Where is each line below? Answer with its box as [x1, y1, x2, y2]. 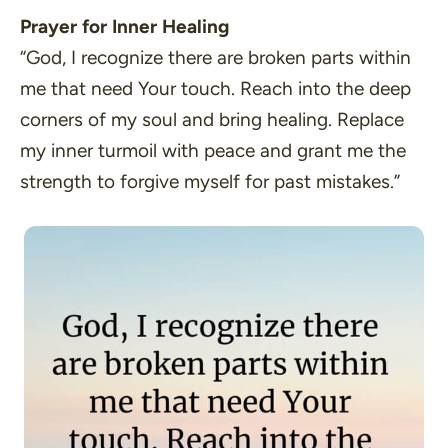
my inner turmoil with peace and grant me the [20, 139, 406, 162]
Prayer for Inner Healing [20, 15, 229, 38]
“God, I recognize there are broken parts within [20, 46, 411, 69]
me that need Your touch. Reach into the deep [20, 77, 411, 100]
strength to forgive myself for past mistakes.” [20, 170, 400, 193]
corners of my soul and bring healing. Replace [20, 108, 404, 131]
